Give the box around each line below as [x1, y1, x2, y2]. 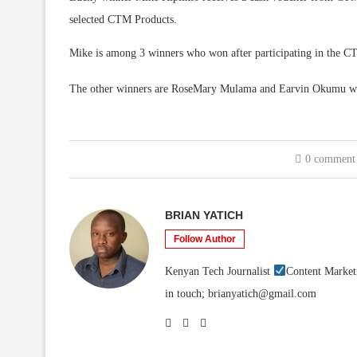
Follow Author [174, 233, 236, 245]
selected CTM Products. [69, 14, 177, 25]
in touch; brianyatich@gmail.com [165, 288, 316, 300]
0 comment [304, 153, 355, 165]
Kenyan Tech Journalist [165, 265, 273, 277]
